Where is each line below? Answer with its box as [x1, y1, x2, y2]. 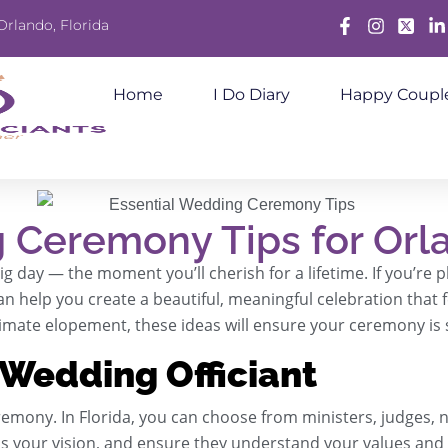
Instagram [363, 29, 439, 49]
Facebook [332, 29, 406, 49]
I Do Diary [213, 85, 290, 104]
